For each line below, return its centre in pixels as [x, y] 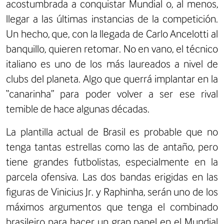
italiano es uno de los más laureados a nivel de [112, 63]
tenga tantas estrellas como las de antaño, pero [112, 146]
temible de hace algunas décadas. [78, 108]
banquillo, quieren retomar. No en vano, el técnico [112, 48]
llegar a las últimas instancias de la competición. [112, 18]
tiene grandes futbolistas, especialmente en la [112, 161]
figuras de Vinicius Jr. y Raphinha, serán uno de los [112, 191]
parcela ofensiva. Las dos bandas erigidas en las [112, 176]
